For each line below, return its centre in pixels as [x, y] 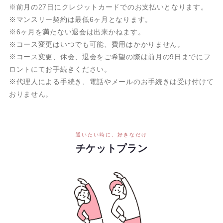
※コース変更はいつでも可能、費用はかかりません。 [97, 45]
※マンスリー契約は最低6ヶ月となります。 [80, 20]
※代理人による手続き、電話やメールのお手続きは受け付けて [111, 82]
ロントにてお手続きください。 [60, 69]
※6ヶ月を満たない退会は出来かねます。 [77, 32]
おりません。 [31, 94]
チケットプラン [111, 149]
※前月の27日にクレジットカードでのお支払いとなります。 [108, 7]
